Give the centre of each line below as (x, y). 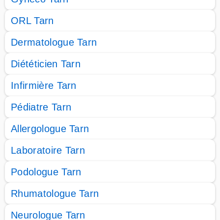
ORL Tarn (32, 21)
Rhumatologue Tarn (55, 193)
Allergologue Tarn (50, 129)
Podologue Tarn (46, 172)
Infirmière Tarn (44, 85)
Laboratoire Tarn (48, 150)
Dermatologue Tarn (54, 42)
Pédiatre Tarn (41, 107)
